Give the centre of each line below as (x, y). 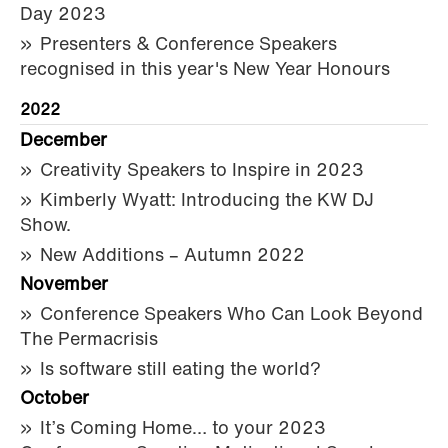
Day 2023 (63, 15)
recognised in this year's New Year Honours (205, 70)
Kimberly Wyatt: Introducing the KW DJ (207, 201)
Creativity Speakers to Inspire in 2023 (202, 171)
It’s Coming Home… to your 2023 (183, 429)
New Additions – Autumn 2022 (172, 256)
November (64, 285)
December (63, 141)
